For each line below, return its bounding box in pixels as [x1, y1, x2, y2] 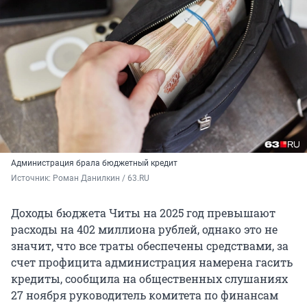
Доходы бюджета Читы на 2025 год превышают [11, 206, 275, 221]
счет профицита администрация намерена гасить [11, 255, 293, 270]
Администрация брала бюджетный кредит [11, 158, 177, 169]
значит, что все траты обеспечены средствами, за [11, 238, 288, 254]
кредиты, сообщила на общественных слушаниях [11, 271, 288, 286]
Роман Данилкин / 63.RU [53, 173, 149, 184]
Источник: [11, 173, 53, 184]
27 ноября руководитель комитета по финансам [11, 288, 278, 303]
